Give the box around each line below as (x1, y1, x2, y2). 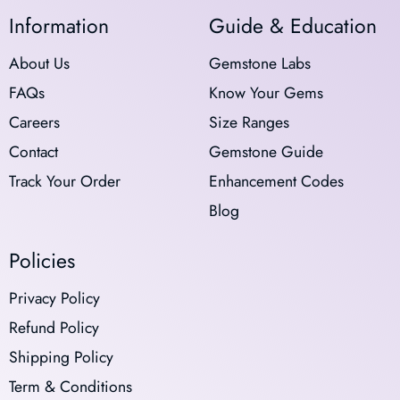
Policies (8, 245, 75, 276)
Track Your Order (8, 169, 121, 193)
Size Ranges (208, 110, 289, 134)
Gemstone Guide (208, 139, 323, 163)
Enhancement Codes (208, 169, 344, 193)
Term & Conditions (8, 374, 132, 398)
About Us (8, 51, 70, 75)
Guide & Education (208, 10, 377, 41)
